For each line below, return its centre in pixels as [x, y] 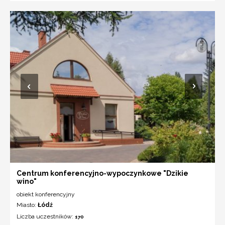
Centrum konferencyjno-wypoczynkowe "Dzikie [102, 173]
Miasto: [27, 205]
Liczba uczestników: [46, 216]
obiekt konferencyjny [46, 194]
